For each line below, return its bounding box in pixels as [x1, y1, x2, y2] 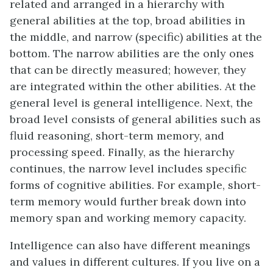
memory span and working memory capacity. [10, 210, 246, 225]
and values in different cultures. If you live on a [10, 254, 260, 269]
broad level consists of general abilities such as [10, 112, 261, 126]
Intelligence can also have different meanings [10, 238, 250, 252]
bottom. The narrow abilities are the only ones [10, 46, 254, 60]
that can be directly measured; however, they [10, 62, 246, 77]
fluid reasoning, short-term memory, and [10, 128, 224, 143]
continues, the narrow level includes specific [10, 161, 247, 175]
